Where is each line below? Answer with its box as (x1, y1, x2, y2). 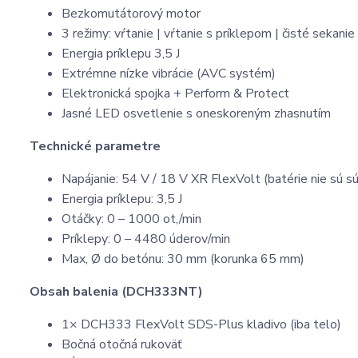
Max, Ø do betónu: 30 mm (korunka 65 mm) (62, 250, 304, 268)
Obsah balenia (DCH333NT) (30, 283, 203, 300)
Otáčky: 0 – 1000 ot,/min (62, 210, 201, 228)
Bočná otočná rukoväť (62, 336, 182, 353)
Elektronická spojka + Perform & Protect (62, 85, 289, 102)
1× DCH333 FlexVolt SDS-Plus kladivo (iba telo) (62, 316, 341, 333)
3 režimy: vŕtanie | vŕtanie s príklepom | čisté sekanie (62, 25, 355, 42)
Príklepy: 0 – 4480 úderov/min (62, 230, 230, 248)
